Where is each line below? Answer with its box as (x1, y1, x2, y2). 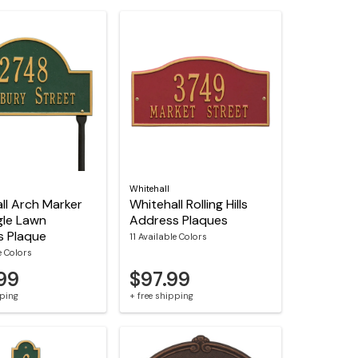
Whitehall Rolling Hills (129, 195, 249, 213)
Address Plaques (129, 211, 229, 229)
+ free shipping (129, 290, 194, 302)
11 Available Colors (129, 231, 208, 243)
